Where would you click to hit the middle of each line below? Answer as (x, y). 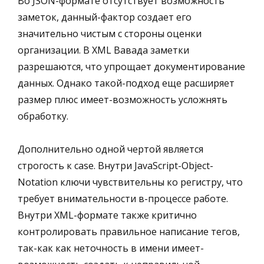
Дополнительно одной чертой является (110, 149)
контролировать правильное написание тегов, (129, 231)
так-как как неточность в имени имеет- (111, 248)
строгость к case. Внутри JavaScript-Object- (115, 165)
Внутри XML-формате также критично (107, 215)
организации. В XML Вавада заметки (103, 50)
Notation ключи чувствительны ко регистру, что (130, 182)
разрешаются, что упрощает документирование (131, 66)
